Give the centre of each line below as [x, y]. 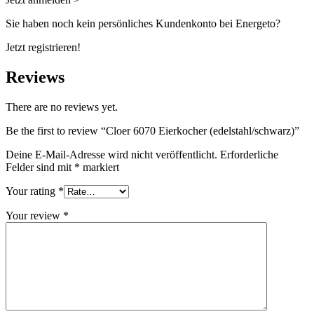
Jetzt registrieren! [43, 48]
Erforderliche [249, 154]
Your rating [32, 191]
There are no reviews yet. [62, 107]
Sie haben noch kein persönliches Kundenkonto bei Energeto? [143, 24]
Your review [34, 215]
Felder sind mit [40, 167]
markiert [100, 167]
